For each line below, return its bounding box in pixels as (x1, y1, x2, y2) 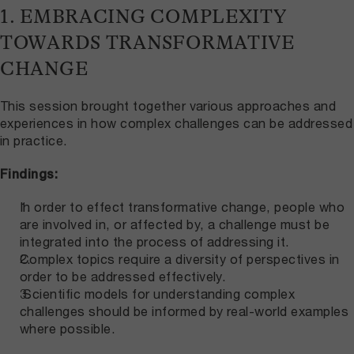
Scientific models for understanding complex (20, 286, 296, 302)
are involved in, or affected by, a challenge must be (20, 217, 330, 232)
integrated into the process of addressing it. (20, 234, 290, 250)
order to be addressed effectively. (20, 269, 227, 284)
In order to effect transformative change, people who (20, 199, 345, 215)
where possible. (20, 321, 116, 337)
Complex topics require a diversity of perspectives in (20, 251, 340, 267)
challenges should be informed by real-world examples (20, 303, 349, 319)
